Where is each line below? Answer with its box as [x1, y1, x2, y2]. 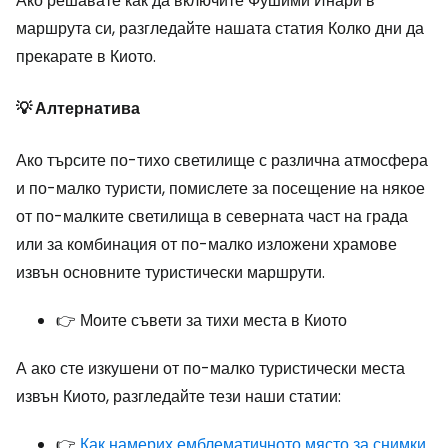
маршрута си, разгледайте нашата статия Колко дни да [16, 16, 424, 40]
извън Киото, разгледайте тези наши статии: [16, 384, 341, 408]
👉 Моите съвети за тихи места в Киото [56, 308, 347, 332]
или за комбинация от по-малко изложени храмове [16, 232, 397, 256]
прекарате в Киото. [16, 44, 156, 68]
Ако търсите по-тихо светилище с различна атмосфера [16, 148, 428, 172]
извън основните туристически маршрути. [16, 260, 325, 284]
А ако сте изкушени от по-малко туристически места [16, 356, 405, 380]
